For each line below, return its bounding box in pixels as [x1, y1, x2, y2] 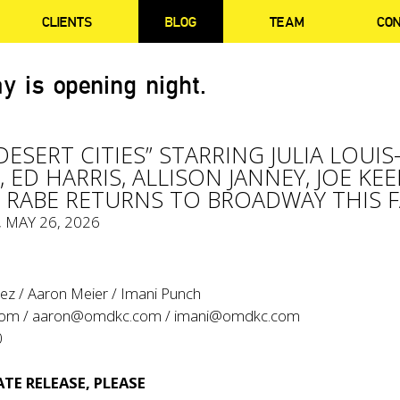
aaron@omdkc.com [32, 305, 162, 326]
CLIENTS [42, 12, 93, 30]
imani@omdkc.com [174, 305, 301, 326]
